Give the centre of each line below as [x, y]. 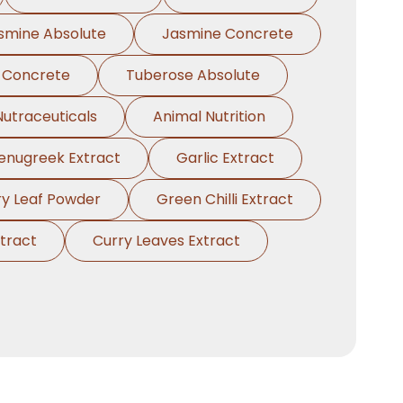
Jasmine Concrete [228, 34]
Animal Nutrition [209, 116]
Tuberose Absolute [193, 75]
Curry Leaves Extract [166, 241]
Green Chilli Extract [225, 199]
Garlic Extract [225, 158]
